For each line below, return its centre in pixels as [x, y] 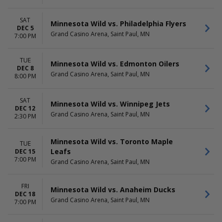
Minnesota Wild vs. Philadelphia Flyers [118, 23]
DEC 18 [25, 194]
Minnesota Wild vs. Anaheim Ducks [113, 189]
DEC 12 [25, 108]
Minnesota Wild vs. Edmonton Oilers [115, 63]
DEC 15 [25, 151]
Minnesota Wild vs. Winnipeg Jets [110, 104]
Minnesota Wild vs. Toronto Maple [112, 141]
